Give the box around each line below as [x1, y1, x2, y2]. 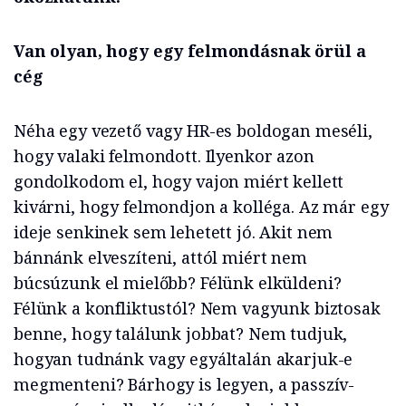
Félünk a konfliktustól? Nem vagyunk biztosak [14, 297, 381, 320]
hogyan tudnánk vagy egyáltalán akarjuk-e [14, 348, 353, 371]
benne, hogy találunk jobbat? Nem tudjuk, [14, 323, 348, 345]
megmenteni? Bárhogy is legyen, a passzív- [14, 373, 355, 396]
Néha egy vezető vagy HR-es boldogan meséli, [14, 120, 372, 142]
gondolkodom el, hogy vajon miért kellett [14, 170, 344, 193]
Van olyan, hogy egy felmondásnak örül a [14, 40, 366, 63]
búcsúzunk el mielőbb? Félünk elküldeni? [14, 272, 342, 295]
